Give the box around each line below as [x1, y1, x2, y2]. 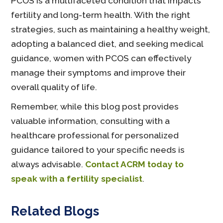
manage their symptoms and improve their [11, 68, 186, 78]
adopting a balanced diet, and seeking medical [11, 39, 204, 49]
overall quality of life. [11, 82, 98, 93]
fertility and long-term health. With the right [11, 10, 191, 20]
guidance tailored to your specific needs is [11, 145, 185, 155]
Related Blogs [11, 204, 100, 219]
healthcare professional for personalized [11, 130, 179, 141]
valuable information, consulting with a [11, 116, 170, 126]
